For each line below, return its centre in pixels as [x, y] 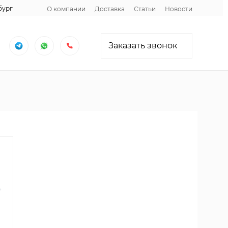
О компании [66, 9]
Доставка [110, 9]
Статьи [145, 9]
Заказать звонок [143, 45]
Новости [179, 9]
